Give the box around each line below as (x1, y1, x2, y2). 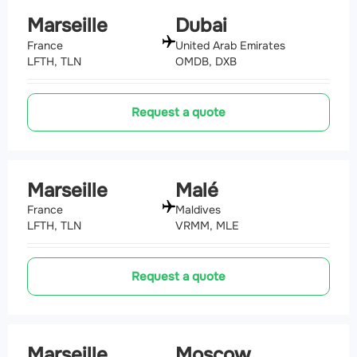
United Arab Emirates (175, 37, 285, 53)
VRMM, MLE (175, 218, 239, 233)
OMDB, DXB (175, 53, 237, 69)
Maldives (175, 202, 221, 218)
